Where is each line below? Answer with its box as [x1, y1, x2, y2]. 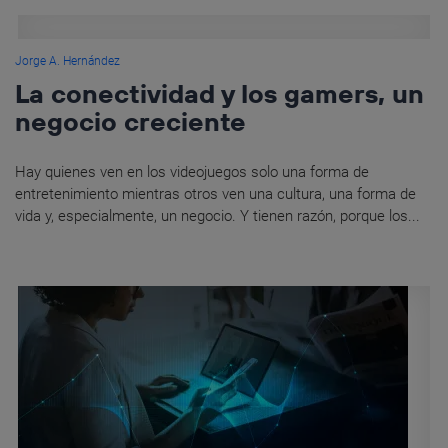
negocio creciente [15, 105, 246, 139]
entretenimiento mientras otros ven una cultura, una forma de [15, 185, 416, 204]
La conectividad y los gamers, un [15, 77, 424, 111]
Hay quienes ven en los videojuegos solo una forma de [15, 163, 369, 182]
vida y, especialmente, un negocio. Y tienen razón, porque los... [15, 207, 420, 226]
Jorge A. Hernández [15, 54, 120, 69]
